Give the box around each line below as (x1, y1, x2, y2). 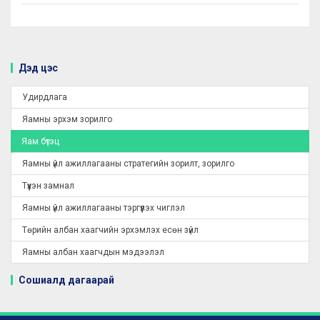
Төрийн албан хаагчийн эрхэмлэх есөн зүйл (22, 225, 199, 236)
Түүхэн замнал (22, 181, 74, 191)
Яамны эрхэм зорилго (22, 114, 112, 125)
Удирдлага (22, 92, 67, 103)
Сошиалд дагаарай (19, 274, 114, 286)
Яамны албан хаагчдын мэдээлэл (22, 247, 164, 258)
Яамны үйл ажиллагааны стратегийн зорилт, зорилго (22, 159, 234, 169)
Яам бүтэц (21, 136, 59, 147)
